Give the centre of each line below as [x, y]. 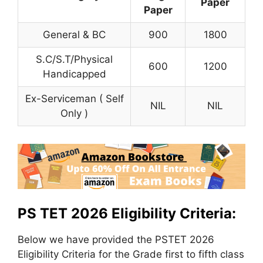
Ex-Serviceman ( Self [74, 98]
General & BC [74, 34]
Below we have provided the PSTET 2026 [116, 240]
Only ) [74, 113]
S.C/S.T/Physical [74, 59]
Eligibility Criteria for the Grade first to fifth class [131, 254]
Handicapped [74, 74]
